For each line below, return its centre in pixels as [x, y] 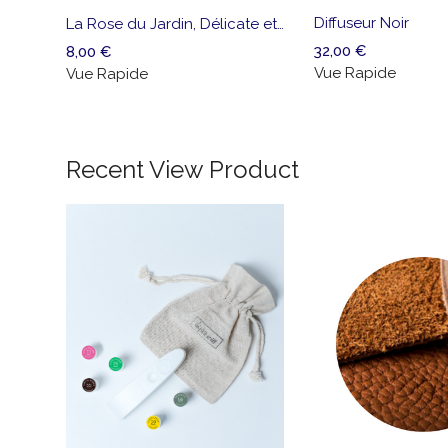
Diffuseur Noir [362, 23]
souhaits [364, 53]
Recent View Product [182, 170]
